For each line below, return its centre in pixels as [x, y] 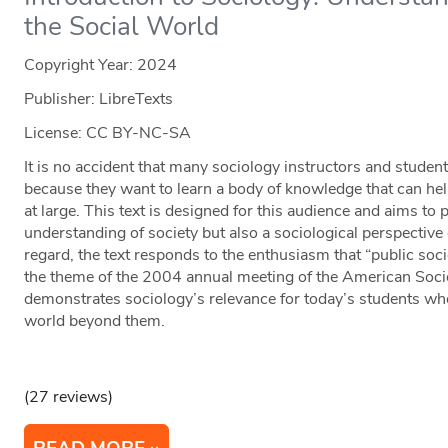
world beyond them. [95, 321]
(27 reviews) [69, 397]
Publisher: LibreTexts [99, 99]
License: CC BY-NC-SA [108, 133]
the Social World [122, 27]
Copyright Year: [81, 65]
